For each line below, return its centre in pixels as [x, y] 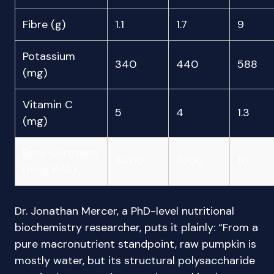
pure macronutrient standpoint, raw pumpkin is [135, 244]
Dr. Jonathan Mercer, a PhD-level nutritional [124, 211]
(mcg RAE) [50, 169]
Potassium [49, 56]
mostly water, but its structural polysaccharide [135, 261]
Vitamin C [48, 105]
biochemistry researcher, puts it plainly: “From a [136, 228]
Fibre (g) [44, 24]
